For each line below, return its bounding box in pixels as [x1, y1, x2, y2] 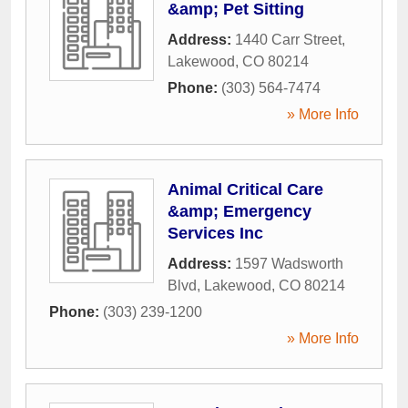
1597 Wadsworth [235, 255, 343, 271]
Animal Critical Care [168, 179, 323, 199]
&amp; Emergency [168, 201, 311, 220]
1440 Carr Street [235, 31, 342, 47]
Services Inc [168, 223, 263, 242]
